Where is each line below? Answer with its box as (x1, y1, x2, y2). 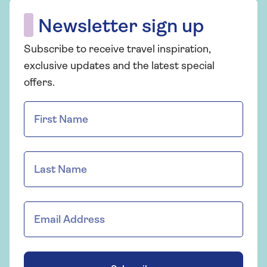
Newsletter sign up (38, 17, 204, 37)
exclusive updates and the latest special (24, 60, 215, 72)
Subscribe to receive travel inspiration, (24, 44, 211, 55)
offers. (24, 77, 55, 89)
